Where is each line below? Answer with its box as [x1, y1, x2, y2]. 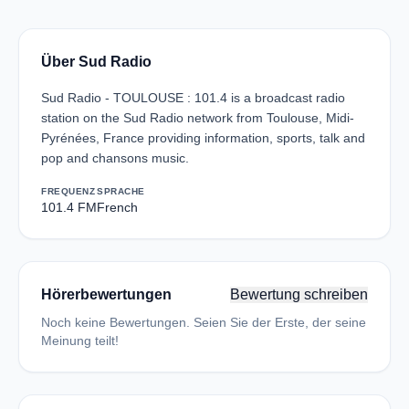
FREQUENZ [41, 186, 95, 196]
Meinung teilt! [41, 333, 119, 348]
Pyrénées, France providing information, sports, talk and [41, 131, 365, 145]
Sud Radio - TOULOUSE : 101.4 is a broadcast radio [41, 90, 345, 105]
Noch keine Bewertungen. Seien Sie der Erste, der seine [41, 315, 366, 330]
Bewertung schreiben [230, 287, 368, 302]
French [97, 200, 138, 215]
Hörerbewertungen [41, 287, 172, 302]
